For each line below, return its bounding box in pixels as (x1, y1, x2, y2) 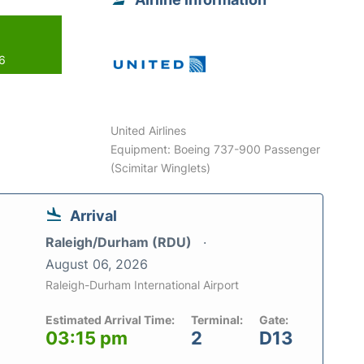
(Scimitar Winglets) (110, 161, 211, 175)
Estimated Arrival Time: (45, 313, 175, 327)
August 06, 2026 (45, 256, 148, 273)
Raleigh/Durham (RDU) (45, 234, 195, 251)
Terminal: (191, 313, 243, 327)
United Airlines (110, 123, 187, 138)
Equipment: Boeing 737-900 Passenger (110, 142, 321, 157)
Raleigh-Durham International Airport (45, 278, 239, 292)
